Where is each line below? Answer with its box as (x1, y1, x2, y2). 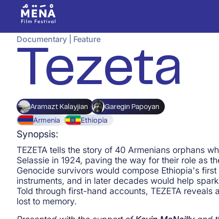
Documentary (16, 34, 67, 44)
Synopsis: (16, 128, 58, 140)
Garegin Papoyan (104, 104, 159, 110)
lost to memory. (16, 196, 77, 206)
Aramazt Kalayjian (30, 104, 88, 110)
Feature (73, 34, 101, 44)
